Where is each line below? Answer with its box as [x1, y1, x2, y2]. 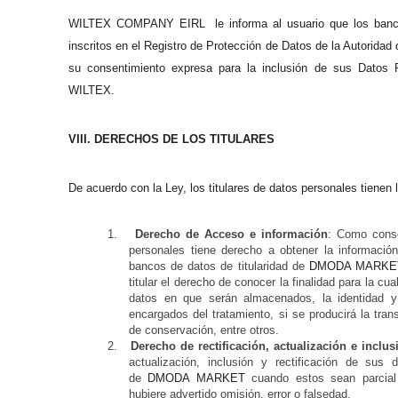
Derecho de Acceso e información [135, 227, 329, 241]
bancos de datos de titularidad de [129, 259, 309, 273]
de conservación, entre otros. [129, 323, 279, 337]
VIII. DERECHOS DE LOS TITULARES [68, 132, 275, 146]
